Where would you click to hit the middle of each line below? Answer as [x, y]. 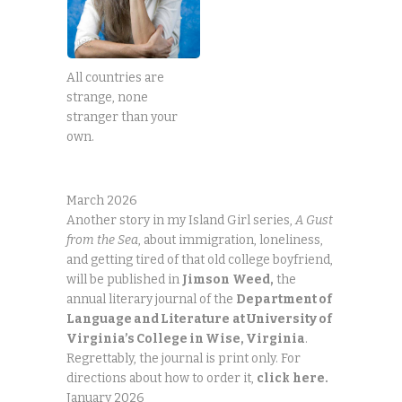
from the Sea [102, 240]
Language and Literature [148, 319]
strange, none [107, 98]
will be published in [124, 279]
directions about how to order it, [162, 378]
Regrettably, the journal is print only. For [184, 358]
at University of [282, 319]
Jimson [206, 279]
